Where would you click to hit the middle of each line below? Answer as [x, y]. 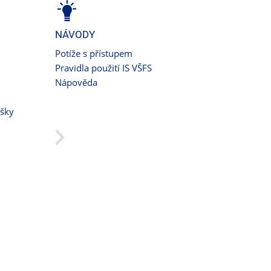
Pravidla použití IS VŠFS [103, 67]
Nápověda [76, 82]
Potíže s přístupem [94, 53]
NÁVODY [75, 34]
